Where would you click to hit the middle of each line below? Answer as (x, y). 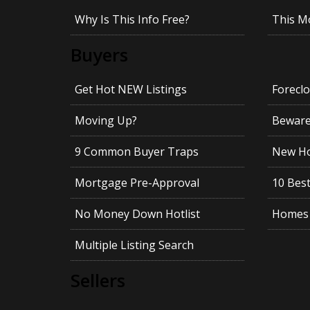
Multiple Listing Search (134, 245)
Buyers (99, 55)
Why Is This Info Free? (132, 20)
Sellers (98, 280)
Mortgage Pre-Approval (137, 183)
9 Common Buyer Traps (136, 152)
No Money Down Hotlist (137, 214)
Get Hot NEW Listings (130, 90)
